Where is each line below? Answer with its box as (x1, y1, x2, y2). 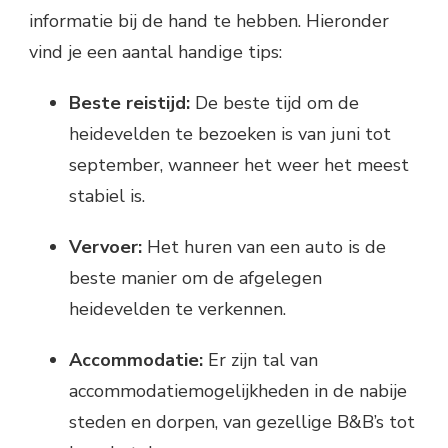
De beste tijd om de (190, 91, 359, 116)
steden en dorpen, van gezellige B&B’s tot (69, 410, 415, 435)
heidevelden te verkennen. (69, 297, 286, 322)
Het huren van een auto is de (142, 235, 386, 260)
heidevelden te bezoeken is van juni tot (69, 122, 391, 147)
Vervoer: (69, 235, 142, 260)
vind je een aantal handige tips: (29, 40, 282, 65)
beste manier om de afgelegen (69, 266, 322, 291)
